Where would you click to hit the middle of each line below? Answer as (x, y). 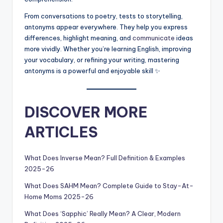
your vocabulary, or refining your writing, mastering (102, 59)
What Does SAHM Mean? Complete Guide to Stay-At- (109, 185)
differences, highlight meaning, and (78, 38)
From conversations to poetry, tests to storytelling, (104, 16)
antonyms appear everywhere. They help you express (106, 27)
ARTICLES (61, 132)
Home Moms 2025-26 (59, 196)
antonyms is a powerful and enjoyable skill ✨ (92, 70)
